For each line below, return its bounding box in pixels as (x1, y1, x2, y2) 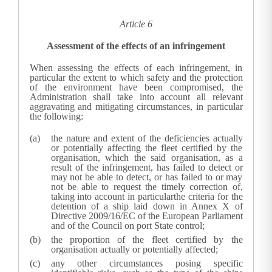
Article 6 (120, 19, 152, 30)
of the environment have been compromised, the (29, 82, 243, 93)
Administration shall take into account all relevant (29, 92, 243, 103)
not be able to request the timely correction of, (50, 182, 243, 192)
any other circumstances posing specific (50, 258, 243, 269)
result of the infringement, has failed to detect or (50, 162, 243, 173)
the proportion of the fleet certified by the (50, 234, 243, 245)
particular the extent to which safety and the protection (29, 72, 243, 83)
